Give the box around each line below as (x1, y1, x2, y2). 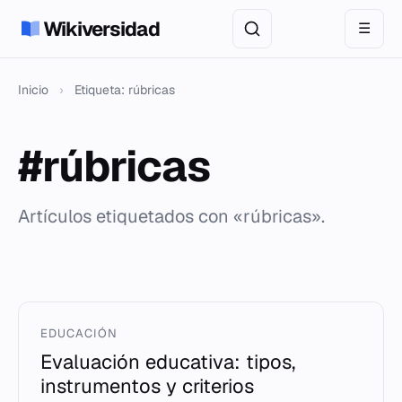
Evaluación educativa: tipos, (40, 349, 295, 374)
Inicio (18, 82, 48, 98)
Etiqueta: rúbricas (74, 82, 175, 98)
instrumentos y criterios (40, 373, 254, 398)
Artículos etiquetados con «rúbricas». (18, 205, 325, 228)
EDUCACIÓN (40, 326, 118, 341)
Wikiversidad (43, 16, 160, 41)
